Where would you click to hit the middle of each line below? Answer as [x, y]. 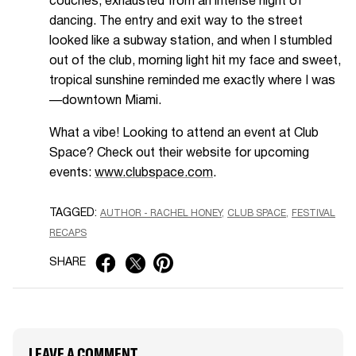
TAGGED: [73, 214]
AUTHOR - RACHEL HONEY [161, 214]
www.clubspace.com [154, 174]
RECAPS [68, 234]
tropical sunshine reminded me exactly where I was [192, 81]
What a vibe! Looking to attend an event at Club [184, 134]
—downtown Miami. [105, 101]
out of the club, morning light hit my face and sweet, [195, 62]
